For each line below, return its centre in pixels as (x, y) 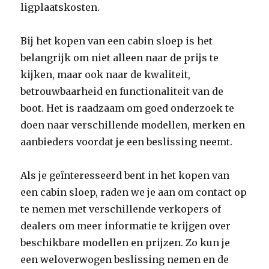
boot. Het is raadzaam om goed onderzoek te (128, 108)
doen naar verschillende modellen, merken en (133, 125)
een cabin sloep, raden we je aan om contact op (134, 192)
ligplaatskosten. (60, 7)
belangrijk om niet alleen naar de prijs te (120, 58)
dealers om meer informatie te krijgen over (126, 226)
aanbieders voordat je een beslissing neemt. (127, 142)
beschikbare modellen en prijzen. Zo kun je (125, 243)
